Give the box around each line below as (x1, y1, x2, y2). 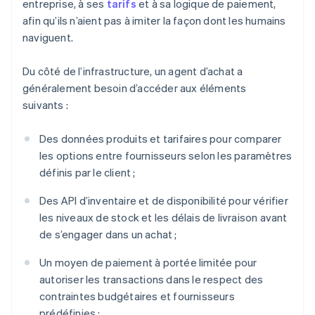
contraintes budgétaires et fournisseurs (39, 289, 235, 304)
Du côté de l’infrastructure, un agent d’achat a (22, 64, 243, 79)
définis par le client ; (39, 165, 136, 180)
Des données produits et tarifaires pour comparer (39, 131, 282, 146)
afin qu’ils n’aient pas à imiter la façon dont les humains (22, 13, 286, 28)
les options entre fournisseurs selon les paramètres (39, 148, 292, 163)
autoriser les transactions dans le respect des (39, 272, 264, 287)
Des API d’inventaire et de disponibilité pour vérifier (39, 193, 288, 208)
